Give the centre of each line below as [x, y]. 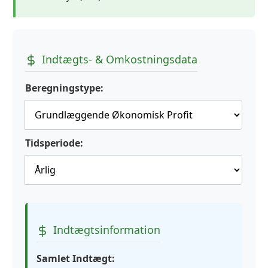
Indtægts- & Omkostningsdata [120, 59]
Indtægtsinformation [107, 230]
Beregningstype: [64, 88]
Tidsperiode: [54, 143]
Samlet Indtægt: [76, 259]
